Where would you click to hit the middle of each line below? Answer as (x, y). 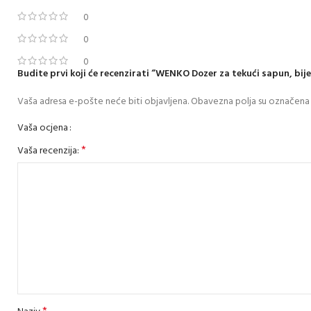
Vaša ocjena (43, 128)
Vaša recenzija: (49, 151)
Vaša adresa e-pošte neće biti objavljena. (103, 102)
